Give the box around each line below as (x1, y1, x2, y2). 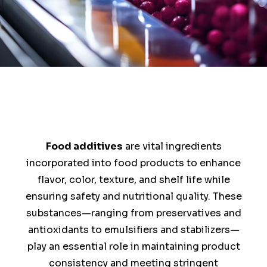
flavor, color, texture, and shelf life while (37, 173, 230, 186)
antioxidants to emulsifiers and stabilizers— (27, 223, 240, 236)
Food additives (45, 140, 123, 153)
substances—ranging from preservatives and (26, 207, 241, 219)
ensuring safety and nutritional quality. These (25, 190, 242, 203)
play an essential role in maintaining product (27, 240, 240, 253)
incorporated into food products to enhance (26, 157, 241, 169)
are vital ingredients (122, 140, 222, 153)
